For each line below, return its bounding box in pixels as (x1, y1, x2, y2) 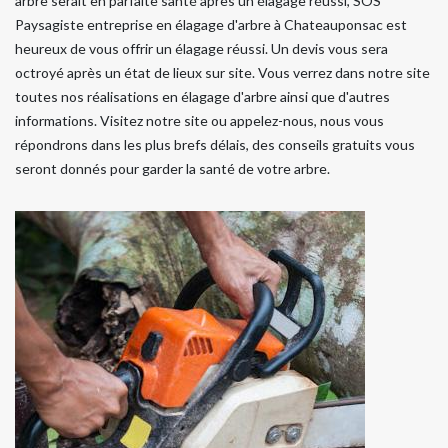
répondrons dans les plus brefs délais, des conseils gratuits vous (15, 135, 415, 153)
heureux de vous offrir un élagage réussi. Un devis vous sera (15, 39, 388, 57)
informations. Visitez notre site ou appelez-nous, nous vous (15, 111, 384, 129)
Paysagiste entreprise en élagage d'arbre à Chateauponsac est (15, 15, 407, 33)
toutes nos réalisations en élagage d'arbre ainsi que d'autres (15, 87, 390, 105)
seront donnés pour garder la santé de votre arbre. (15, 159, 330, 177)
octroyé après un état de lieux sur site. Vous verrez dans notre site (15, 63, 430, 81)
